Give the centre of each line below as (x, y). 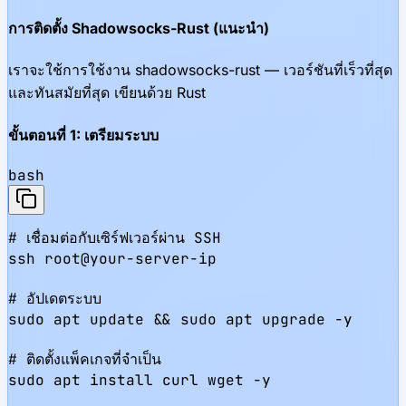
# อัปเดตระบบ (55, 298)
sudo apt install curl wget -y (140, 380)
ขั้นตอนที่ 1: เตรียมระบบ (83, 135)
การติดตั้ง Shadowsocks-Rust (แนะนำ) (139, 29)
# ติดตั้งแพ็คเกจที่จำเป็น (85, 359)
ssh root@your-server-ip (112, 258)
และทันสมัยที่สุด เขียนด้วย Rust (107, 93)
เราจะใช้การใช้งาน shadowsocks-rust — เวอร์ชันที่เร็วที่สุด (200, 70)
